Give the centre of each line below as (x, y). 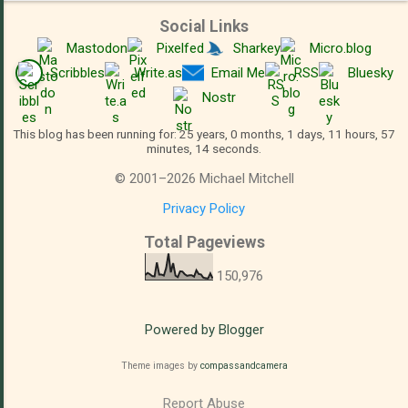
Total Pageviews (204, 242)
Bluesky (370, 72)
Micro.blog (340, 48)
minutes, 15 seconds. (204, 148)
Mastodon (97, 48)
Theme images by (160, 366)
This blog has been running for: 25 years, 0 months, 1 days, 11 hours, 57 (204, 133)
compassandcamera (244, 366)
